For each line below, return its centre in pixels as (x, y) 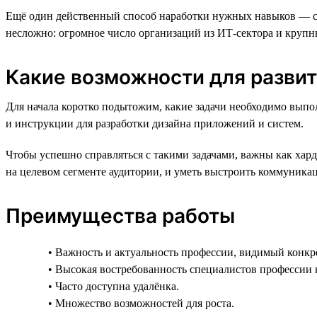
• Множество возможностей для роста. (141, 303)
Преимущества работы (120, 215)
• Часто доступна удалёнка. (114, 286)
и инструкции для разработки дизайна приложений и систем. (155, 123)
